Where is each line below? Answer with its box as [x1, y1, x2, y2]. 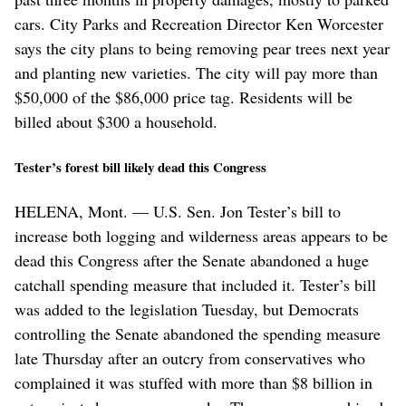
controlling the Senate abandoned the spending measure [14, 323, 381, 345]
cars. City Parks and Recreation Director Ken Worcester [14, 13, 383, 35]
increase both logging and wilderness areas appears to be [14, 225, 388, 247]
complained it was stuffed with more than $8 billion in [14, 372, 372, 394]
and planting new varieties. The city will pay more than [14, 62, 378, 84]
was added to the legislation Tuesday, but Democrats [14, 298, 359, 321]
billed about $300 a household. [14, 111, 217, 133]
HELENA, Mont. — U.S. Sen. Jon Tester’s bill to [14, 200, 341, 223]
